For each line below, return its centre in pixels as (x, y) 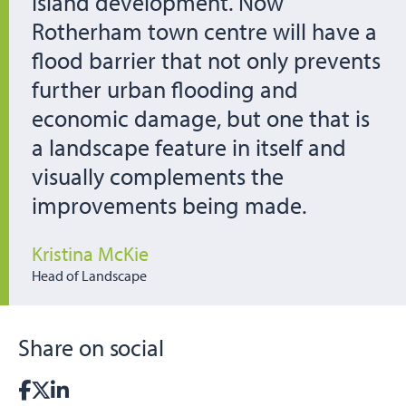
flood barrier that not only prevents (206, 60)
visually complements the (158, 176)
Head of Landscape (89, 276)
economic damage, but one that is (201, 118)
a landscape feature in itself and (189, 147)
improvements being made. (169, 205)
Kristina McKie (90, 254)
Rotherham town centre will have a (204, 31)
